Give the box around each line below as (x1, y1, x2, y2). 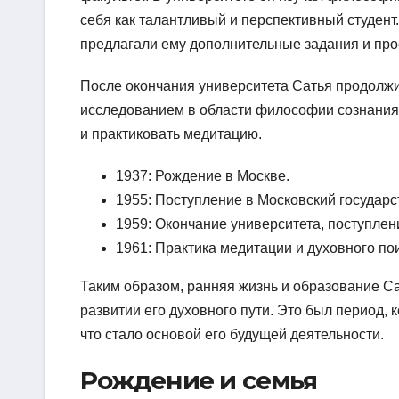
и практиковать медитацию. (80, 126, 262, 142)
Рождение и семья (80, 365, 317, 396)
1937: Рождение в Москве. (116, 168, 289, 184)
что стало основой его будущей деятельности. (80, 327, 384, 343)
